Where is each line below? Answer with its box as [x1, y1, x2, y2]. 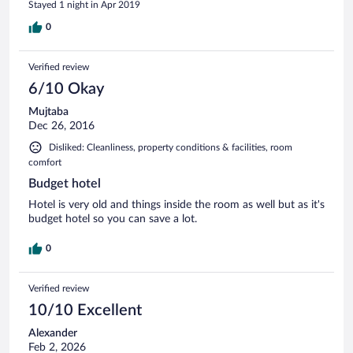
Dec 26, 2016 [28, 120, 95, 132]
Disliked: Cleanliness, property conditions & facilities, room [49, 142, 292, 152]
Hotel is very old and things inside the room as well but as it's [28, 199, 325, 210]
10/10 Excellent [28, 302, 142, 318]
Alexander [28, 327, 77, 339]
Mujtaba [28, 106, 69, 117]
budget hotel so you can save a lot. [28, 213, 197, 225]
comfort [28, 157, 61, 167]
